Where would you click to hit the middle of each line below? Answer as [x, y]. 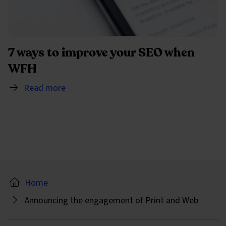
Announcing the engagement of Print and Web [111, 200]
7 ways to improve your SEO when [101, 52]
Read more [44, 88]
